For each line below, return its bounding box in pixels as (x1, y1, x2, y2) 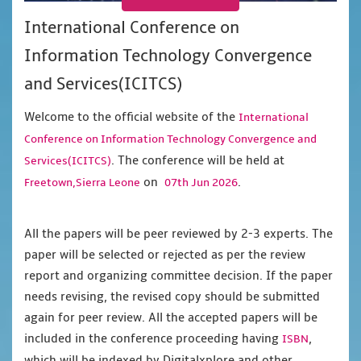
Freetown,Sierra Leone (24, 176, 140, 190)
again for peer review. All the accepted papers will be (24, 310, 317, 326)
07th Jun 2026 (164, 176, 238, 190)
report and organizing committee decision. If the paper (24, 268, 333, 284)
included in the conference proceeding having (24, 331, 282, 346)
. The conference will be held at (111, 153, 284, 168)
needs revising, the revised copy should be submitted (24, 289, 320, 305)
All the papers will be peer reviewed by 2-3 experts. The (24, 226, 333, 242)
